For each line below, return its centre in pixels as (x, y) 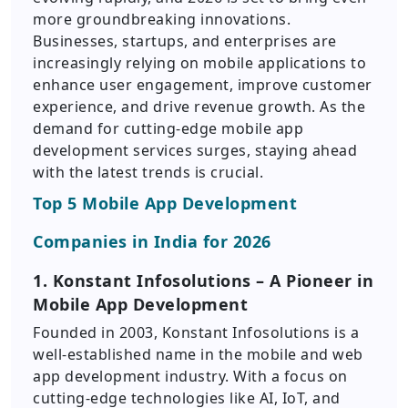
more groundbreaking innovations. (162, 19)
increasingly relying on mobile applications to (199, 63)
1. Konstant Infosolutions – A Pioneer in (203, 280)
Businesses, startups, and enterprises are (185, 41)
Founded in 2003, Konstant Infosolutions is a (196, 332)
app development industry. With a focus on (190, 376)
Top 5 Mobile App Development (165, 203)
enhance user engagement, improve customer (203, 85)
